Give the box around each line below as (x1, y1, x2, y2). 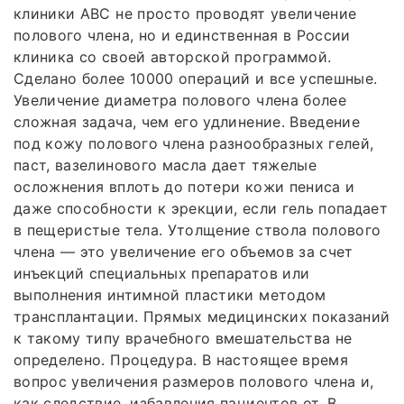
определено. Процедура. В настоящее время (14, 350, 349, 369)
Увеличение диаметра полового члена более (14, 90, 347, 109)
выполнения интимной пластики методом (14, 285, 326, 304)
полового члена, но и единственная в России (14, 25, 351, 44)
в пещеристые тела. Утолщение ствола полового (14, 220, 381, 239)
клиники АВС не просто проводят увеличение (14, 4, 357, 23)
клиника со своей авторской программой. (14, 47, 332, 66)
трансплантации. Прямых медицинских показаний (14, 307, 390, 326)
